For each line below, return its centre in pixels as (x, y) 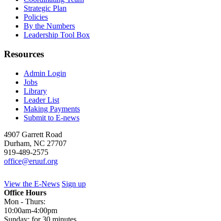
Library (35, 91)
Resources (24, 54)
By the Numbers (49, 26)
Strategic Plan (45, 8)
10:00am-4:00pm (31, 210)
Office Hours (25, 192)
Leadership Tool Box (57, 35)
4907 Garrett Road (33, 134)
